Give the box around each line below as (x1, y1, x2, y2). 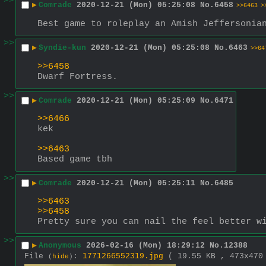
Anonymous (39, 241, 81, 251)
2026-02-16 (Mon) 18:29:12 (86, 241, 205, 251)
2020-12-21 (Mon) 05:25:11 (77, 179, 195, 188)
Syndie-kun (39, 43, 86, 53)
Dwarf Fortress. (37, 71, 118, 82)
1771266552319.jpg (83, 251, 163, 261)
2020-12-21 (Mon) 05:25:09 (77, 96, 195, 106)
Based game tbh (37, 154, 112, 164)
